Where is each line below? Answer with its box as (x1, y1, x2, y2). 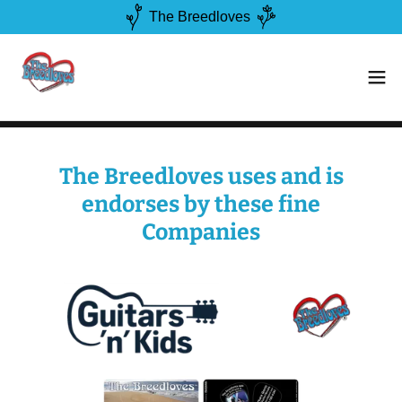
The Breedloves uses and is (58, 163, 344, 190)
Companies (142, 219, 260, 246)
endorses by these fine (82, 191, 320, 218)
